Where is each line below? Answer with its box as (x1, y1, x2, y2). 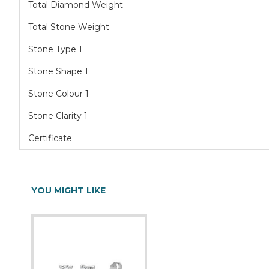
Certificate (28, 133, 72, 144)
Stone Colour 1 (28, 88, 89, 99)
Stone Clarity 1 (28, 110, 88, 121)
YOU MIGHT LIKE (31, 185, 106, 196)
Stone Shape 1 (28, 66, 88, 77)
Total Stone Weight (28, 22, 109, 32)
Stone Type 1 (28, 44, 82, 55)
